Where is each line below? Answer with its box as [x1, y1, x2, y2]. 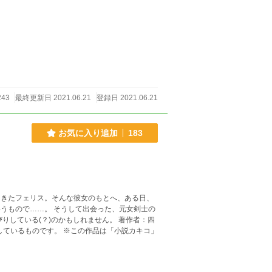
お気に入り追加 [58, 127, 118, 138]
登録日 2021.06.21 [97, 93, 158, 102]
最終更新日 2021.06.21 [15, 93, 91, 102]
